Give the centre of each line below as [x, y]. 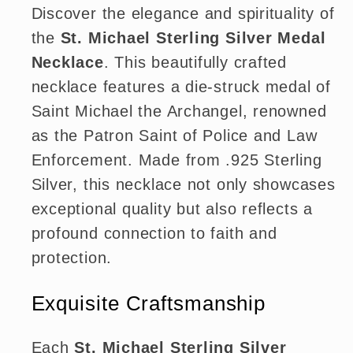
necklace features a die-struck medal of [181, 87]
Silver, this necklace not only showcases [183, 185]
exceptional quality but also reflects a [172, 209]
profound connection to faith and [154, 234]
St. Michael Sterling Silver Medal [193, 38]
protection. [72, 258]
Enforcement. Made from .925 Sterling [176, 160]
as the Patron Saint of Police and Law [174, 136]
